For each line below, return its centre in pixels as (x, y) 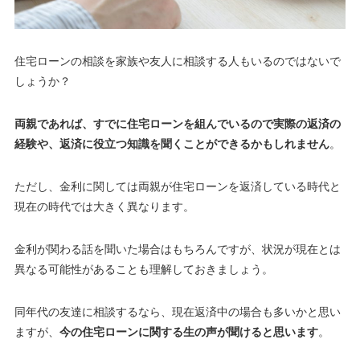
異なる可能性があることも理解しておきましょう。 (143, 270)
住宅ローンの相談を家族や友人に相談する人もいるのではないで (177, 61)
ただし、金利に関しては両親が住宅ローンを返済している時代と (177, 187)
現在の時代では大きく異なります (98, 207)
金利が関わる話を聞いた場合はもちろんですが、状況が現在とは (177, 250)
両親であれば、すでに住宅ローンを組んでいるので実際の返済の (177, 124)
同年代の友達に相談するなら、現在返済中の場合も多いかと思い (177, 312)
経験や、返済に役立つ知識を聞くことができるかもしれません (172, 144)
